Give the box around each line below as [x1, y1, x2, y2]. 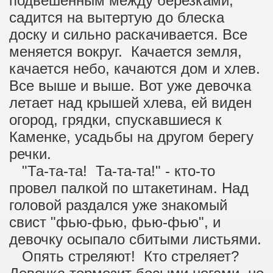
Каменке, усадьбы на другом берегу [9, 129, 253, 145]
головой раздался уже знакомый [9, 197, 227, 213]
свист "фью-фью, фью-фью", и [9, 214, 221, 230]
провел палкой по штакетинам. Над [9, 180, 249, 196]
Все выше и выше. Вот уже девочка [9, 77, 251, 94]
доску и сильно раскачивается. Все [9, 26, 247, 43]
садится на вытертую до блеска [9, 9, 224, 26]
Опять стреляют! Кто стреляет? [9, 248, 243, 264]
